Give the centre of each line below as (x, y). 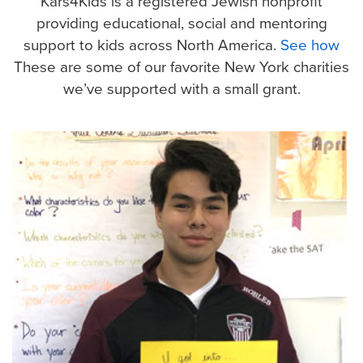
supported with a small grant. (203, 88)
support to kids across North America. (152, 44)
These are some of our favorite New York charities (181, 66)
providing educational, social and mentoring (181, 22)
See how (310, 44)
